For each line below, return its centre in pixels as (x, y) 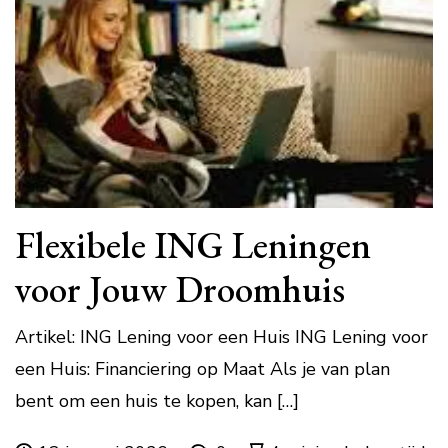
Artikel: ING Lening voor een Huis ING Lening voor (221, 336)
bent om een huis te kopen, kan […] (157, 400)
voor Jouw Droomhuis (180, 288)
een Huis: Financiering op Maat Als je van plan (202, 368)
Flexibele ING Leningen (193, 244)
